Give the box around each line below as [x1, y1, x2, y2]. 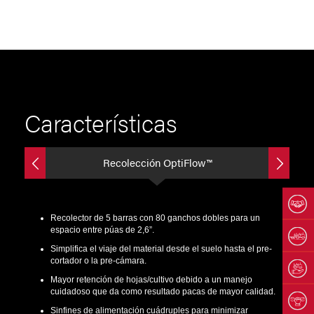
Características [25, 105, 177, 140]
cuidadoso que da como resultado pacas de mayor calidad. [50, 287, 275, 297]
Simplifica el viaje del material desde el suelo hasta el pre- [50, 244, 272, 254]
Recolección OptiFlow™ [102, 155, 212, 171]
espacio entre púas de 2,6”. [50, 225, 154, 235]
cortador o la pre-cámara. [50, 256, 146, 266]
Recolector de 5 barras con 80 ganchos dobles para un [50, 213, 260, 224]
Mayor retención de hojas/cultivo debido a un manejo [50, 275, 252, 285]
